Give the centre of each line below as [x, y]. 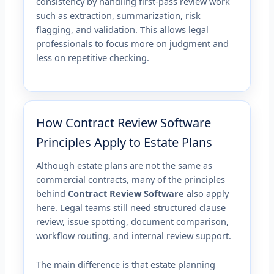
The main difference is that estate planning [126, 264]
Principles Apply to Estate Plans [124, 143]
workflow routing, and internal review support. [134, 236]
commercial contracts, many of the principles [131, 180]
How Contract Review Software [124, 123]
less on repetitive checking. [93, 57]
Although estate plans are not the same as [124, 165]
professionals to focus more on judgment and [133, 43]
